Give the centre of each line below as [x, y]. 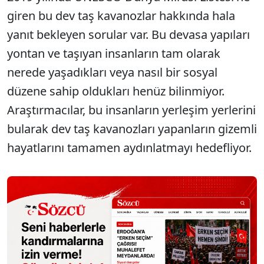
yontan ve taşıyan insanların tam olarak [114, 53]
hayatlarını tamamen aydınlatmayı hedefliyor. [129, 148]
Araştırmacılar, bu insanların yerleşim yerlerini [131, 110]
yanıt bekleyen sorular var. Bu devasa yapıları [128, 34]
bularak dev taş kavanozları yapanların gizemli [132, 129]
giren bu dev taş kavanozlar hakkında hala [121, 16]
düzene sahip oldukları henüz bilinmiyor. [116, 91]
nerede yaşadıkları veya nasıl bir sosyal [112, 72]
